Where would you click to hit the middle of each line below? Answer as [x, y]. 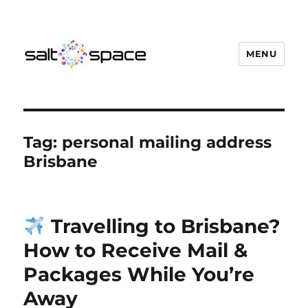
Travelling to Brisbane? [163, 226]
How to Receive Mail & [136, 250]
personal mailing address [167, 142]
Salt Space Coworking [116, 93]
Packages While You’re [139, 274]
